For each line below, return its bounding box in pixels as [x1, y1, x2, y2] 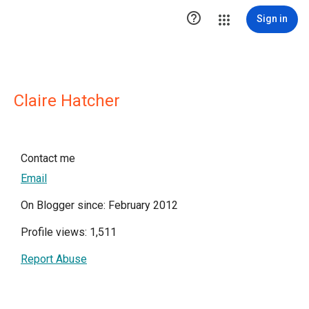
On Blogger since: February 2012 [21, 199, 178, 212]
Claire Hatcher [14, 91, 120, 110]
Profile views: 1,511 [21, 226, 117, 239]
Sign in [257, 13, 288, 24]
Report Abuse [21, 252, 87, 266]
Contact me [21, 152, 75, 165]
